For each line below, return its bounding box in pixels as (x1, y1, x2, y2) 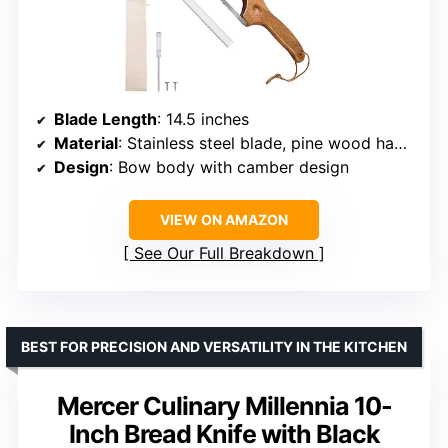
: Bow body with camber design (109, 156, 349, 177)
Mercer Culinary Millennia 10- (56, 390, 392, 421)
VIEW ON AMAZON (160, 210, 288, 228)
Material (54, 132, 118, 153)
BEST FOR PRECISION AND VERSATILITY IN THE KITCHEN (21, 337, 407, 355)
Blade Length (54, 108, 157, 129)
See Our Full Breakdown (134, 242, 314, 263)
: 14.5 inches (157, 108, 249, 129)
